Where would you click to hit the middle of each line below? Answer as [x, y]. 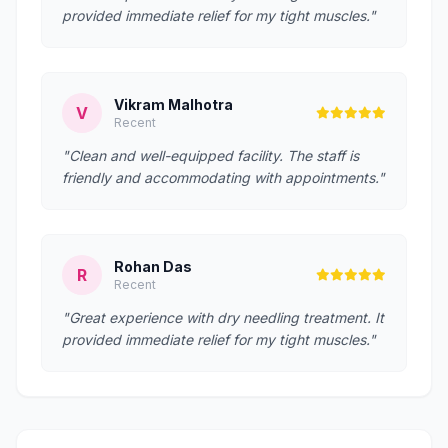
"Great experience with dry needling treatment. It [223, 317]
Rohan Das [153, 266]
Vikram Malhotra [173, 104]
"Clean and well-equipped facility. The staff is [210, 155]
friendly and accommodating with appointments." [223, 177]
